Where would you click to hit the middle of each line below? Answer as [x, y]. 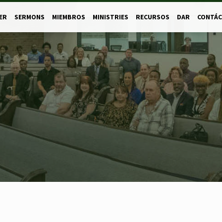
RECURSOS [152, 17]
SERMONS [29, 17]
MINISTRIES [110, 17]
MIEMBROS [68, 17]
